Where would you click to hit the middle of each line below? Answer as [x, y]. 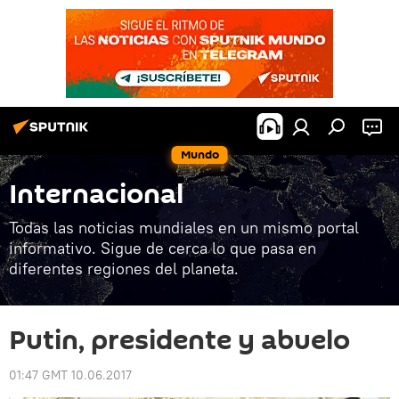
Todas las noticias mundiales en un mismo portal [184, 228]
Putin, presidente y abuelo [179, 341]
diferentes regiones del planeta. [124, 269]
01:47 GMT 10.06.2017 [70, 375]
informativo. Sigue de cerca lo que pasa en [163, 248]
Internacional [96, 195]
